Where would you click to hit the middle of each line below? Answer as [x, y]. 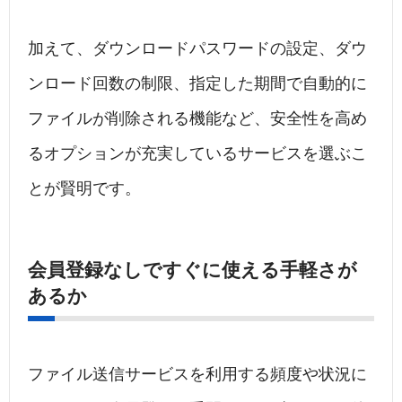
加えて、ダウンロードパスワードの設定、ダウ [197, 49]
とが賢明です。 [84, 189]
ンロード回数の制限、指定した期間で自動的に [197, 84]
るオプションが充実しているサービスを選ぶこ [197, 154]
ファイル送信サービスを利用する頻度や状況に [197, 375]
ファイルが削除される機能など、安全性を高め [197, 119]
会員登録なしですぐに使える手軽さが [192, 270]
